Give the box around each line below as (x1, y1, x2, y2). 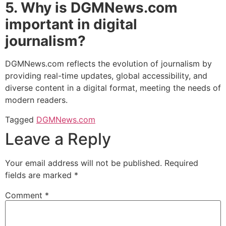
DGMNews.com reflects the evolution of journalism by (5, 59, 212, 69)
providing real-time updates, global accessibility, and (5, 71, 207, 81)
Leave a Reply (5, 129, 111, 149)
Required (164, 157, 198, 168)
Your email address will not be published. (5, 157, 162, 168)
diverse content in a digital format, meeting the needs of (5, 83, 221, 93)
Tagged (5, 114, 36, 125)
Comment (5, 190, 45, 200)
